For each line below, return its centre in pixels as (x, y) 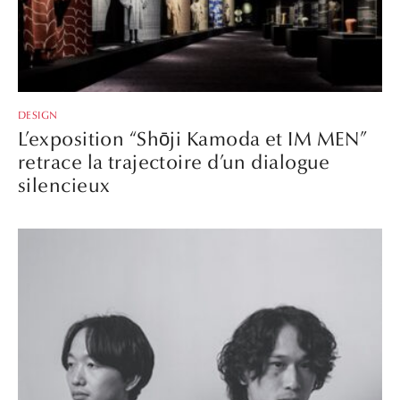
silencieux (64, 185)
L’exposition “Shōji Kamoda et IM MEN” (193, 139)
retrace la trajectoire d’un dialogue (174, 162)
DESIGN (38, 115)
